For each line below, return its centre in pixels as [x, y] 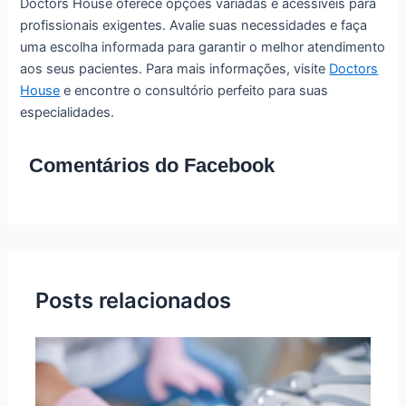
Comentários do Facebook [152, 165]
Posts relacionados [134, 301]
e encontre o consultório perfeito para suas [194, 91]
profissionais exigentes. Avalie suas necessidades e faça [194, 26]
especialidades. [68, 113]
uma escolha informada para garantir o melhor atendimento [203, 48]
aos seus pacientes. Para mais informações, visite [175, 69]
